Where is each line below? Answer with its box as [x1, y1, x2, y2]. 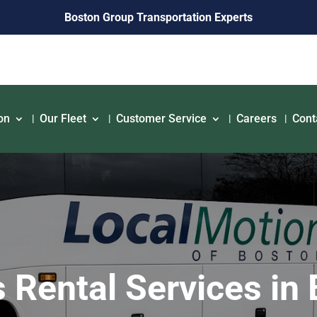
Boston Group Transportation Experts [64, 11, 253, 24]
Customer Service [116, 111, 207, 125]
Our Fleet [40, 111, 87, 125]
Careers [236, 111, 277, 125]
